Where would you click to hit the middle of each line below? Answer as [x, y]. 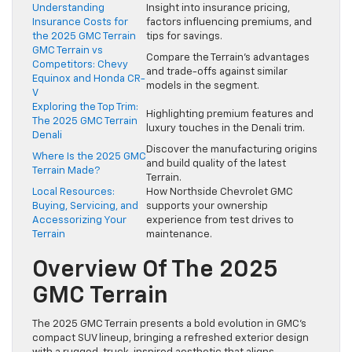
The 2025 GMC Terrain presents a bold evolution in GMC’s [169, 324]
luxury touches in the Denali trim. [225, 129]
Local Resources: [73, 192]
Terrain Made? [66, 171]
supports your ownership [207, 207]
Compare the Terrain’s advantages [228, 58]
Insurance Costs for [80, 23]
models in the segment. [203, 86]
